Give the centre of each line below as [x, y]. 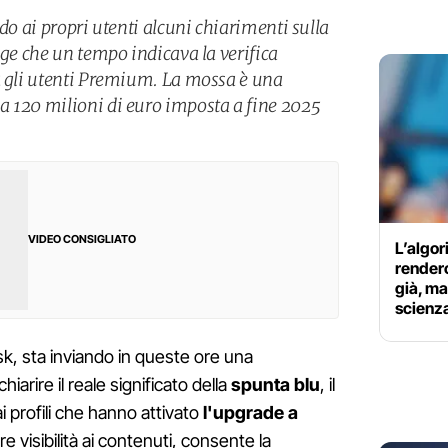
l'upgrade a [248, 413]
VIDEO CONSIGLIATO [82, 239]
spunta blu [275, 385]
